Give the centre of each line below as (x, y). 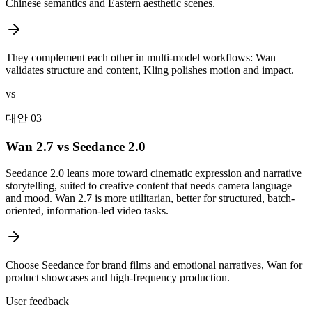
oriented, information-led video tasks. (87, 211)
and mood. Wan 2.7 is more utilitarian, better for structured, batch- (150, 198)
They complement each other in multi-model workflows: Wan (141, 57)
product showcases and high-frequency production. (118, 278)
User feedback (37, 302)
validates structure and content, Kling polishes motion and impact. (150, 70)
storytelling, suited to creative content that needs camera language (149, 186)
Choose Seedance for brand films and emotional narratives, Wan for (154, 265)
